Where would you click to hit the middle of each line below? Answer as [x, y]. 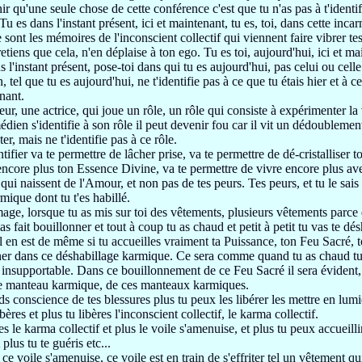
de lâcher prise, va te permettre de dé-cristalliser [231, 154]
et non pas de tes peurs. [187, 183]
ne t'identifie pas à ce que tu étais [222, 81]
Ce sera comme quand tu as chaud [265, 256]
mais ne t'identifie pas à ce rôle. [98, 139]
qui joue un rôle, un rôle [145, 110]
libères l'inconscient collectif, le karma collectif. [198, 314]
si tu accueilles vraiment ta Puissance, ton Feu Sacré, [222, 241]
